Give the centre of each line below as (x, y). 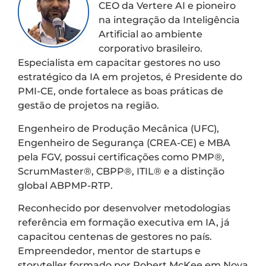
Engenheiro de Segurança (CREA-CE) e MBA (124, 142)
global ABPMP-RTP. (65, 185)
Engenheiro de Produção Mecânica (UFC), (118, 128)
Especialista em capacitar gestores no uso (119, 63)
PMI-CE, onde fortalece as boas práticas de (121, 91)
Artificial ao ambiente (151, 34)
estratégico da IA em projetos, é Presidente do (130, 77)
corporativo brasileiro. (151, 49)
